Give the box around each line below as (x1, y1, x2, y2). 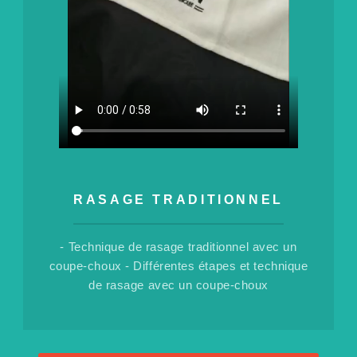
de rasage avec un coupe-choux (88, 279, 269, 292)
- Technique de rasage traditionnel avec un (60, 241, 297, 254)
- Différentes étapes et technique (125, 260, 308, 273)
